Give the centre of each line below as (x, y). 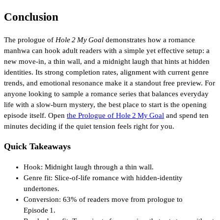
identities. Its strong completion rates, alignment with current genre (106, 72)
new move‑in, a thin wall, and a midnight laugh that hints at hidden (107, 61)
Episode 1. (40, 210)
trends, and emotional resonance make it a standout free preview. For (110, 83)
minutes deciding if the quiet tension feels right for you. (89, 126)
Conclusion (31, 17)
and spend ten (186, 115)
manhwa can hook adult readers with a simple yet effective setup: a (107, 50)
